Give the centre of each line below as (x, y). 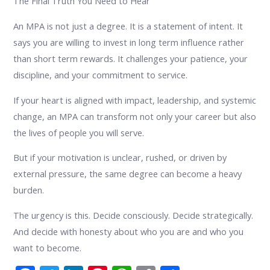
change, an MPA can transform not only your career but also (135, 116)
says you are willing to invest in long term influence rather (129, 42)
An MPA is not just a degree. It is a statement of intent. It (128, 26)
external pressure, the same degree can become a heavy (128, 174)
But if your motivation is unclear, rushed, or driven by (120, 158)
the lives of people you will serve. (79, 132)
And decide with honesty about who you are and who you (129, 231)
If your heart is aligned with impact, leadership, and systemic (135, 100)
